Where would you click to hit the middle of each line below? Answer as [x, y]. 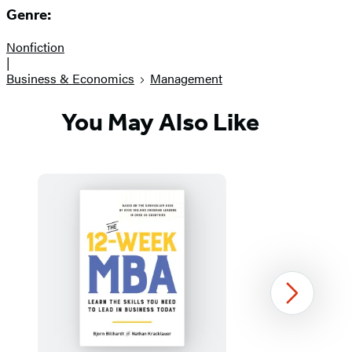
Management [186, 79]
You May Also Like [160, 121]
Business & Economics [70, 79]
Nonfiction [35, 47]
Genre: [29, 15]
